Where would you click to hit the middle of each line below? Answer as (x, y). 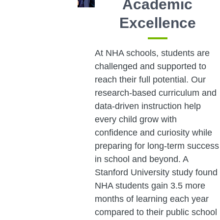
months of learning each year (151, 199)
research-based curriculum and (155, 93)
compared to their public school (156, 212)
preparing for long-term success (157, 146)
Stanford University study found (156, 173)
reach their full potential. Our (150, 80)
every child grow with (136, 120)
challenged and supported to (150, 67)
